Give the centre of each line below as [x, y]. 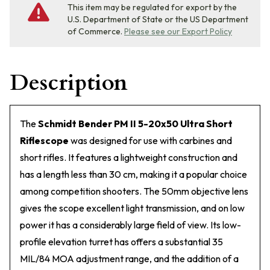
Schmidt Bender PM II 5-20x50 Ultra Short [135, 124]
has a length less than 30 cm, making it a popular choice [133, 174]
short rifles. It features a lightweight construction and [129, 157]
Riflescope [44, 140]
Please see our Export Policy [178, 31]
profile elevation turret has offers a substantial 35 [121, 242]
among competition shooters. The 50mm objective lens [134, 191]
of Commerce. [95, 31]
